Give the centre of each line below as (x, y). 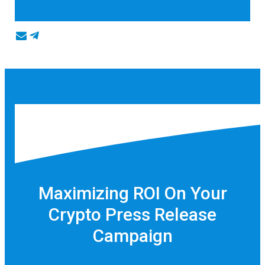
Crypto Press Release (132, 214)
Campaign (132, 235)
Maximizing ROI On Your (132, 193)
